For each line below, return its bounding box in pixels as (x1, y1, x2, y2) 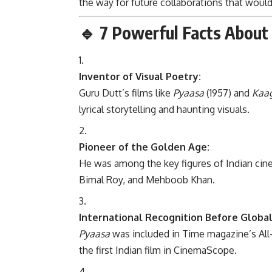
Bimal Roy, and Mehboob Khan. (79, 173, 215, 186)
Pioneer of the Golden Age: (79, 140, 209, 153)
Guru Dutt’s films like (79, 86, 173, 99)
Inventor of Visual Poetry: (79, 70, 201, 83)
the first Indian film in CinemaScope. (79, 243, 237, 256)
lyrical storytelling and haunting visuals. (79, 103, 250, 115)
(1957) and (204, 86, 252, 99)
